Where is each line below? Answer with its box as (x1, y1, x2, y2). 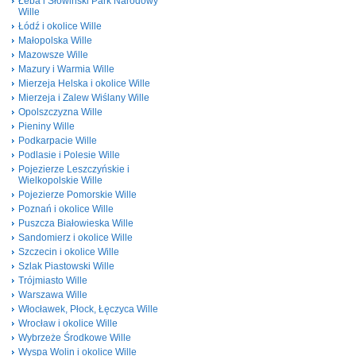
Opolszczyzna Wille (18, 106, 103, 118)
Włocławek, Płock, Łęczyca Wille (18, 304, 158, 315)
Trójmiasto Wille (18, 275, 87, 286)
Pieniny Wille (18, 121, 75, 132)
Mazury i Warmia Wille (18, 64, 114, 75)
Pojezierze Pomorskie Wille (18, 189, 137, 200)
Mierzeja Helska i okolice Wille (18, 78, 150, 89)
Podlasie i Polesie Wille (18, 149, 120, 161)
